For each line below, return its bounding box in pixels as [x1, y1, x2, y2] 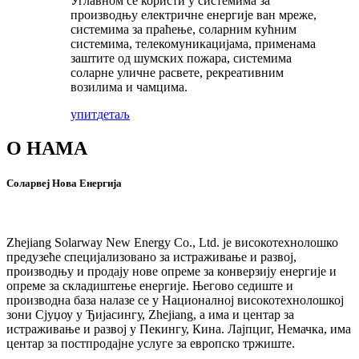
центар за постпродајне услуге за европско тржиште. [6, 336, 295, 350]
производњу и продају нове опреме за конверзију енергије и [6, 264, 337, 278]
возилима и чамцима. [71, 80, 188, 95]
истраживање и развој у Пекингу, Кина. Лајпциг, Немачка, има [6, 321, 351, 336]
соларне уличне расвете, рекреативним [71, 66, 284, 80]
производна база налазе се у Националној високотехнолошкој [6, 292, 344, 307]
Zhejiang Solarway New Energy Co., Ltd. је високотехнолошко [6, 235, 338, 249]
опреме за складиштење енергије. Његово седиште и [6, 278, 293, 292]
